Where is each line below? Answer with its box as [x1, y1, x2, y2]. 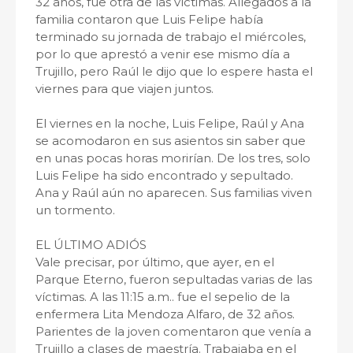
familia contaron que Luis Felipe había [35, 12, 263, 27]
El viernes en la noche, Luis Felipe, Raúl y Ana [35, 116, 304, 131]
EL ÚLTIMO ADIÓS [35, 237, 147, 252]
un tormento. [35, 203, 115, 217]
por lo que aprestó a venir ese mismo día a [35, 46, 290, 61]
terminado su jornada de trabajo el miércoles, [35, 29, 306, 44]
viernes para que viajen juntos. [35, 81, 214, 96]
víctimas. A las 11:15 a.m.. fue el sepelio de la [35, 289, 290, 304]
